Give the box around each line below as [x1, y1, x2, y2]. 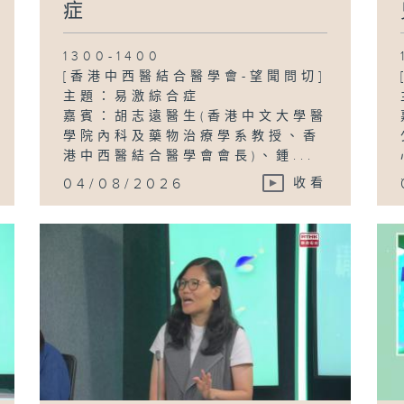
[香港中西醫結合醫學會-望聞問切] [63, 69, 326, 84]
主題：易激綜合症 [63, 88, 201, 104]
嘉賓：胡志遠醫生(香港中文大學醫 [63, 108, 328, 124]
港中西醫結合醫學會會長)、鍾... [63, 148, 316, 163]
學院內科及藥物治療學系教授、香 [63, 128, 321, 143]
